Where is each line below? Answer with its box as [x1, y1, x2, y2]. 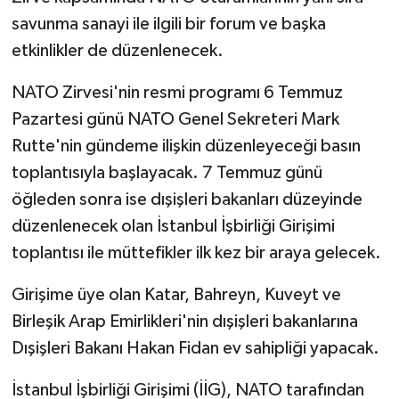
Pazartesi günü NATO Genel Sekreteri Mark [11, 110, 339, 128]
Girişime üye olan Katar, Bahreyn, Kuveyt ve [11, 285, 341, 304]
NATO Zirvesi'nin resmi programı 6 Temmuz [11, 83, 343, 102]
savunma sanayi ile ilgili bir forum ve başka [11, 14, 326, 33]
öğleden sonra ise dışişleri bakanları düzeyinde [11, 190, 362, 208]
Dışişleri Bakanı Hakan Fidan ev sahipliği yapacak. [11, 338, 379, 357]
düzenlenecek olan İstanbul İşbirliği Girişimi [11, 216, 335, 235]
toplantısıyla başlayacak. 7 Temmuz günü [11, 163, 322, 182]
